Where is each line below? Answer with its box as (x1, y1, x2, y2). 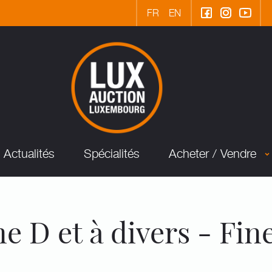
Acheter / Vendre (169, 143, 256, 161)
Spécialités (84, 143, 140, 161)
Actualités (4, 143, 55, 161)
